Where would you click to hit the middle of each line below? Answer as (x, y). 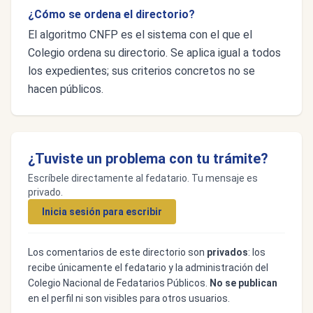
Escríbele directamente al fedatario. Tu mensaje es (143, 178)
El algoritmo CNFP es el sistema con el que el (140, 35)
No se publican (243, 283)
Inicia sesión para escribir (102, 212)
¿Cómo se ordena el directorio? (111, 14)
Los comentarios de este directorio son (117, 252)
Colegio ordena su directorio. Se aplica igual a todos (154, 53)
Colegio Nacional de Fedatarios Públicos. (119, 283)
